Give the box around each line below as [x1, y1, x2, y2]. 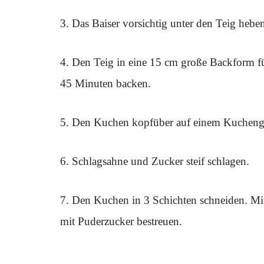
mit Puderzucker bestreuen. [60, 215, 182, 227]
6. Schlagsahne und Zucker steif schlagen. [60, 155, 249, 167]
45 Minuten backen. [60, 77, 151, 90]
